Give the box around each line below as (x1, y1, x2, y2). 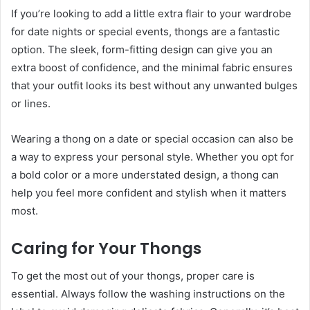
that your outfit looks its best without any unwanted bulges (11, 78, 298, 92)
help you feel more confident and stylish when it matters (11, 185, 286, 199)
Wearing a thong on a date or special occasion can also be (11, 131, 293, 145)
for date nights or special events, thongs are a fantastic (11, 24, 280, 38)
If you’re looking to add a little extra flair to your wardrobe (11, 6, 291, 20)
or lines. (11, 96, 51, 110)
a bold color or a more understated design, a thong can (11, 167, 279, 181)
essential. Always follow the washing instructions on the (11, 287, 285, 301)
